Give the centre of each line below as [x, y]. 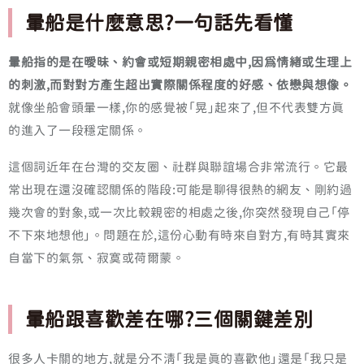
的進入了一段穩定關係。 [78, 130]
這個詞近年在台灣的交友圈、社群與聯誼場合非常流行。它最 [178, 167]
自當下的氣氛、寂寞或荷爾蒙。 [96, 258]
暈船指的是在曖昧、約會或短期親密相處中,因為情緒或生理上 [180, 62]
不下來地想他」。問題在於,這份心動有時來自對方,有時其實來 [179, 235]
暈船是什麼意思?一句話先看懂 [159, 23]
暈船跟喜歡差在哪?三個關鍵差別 [169, 319]
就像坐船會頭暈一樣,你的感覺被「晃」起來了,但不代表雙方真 [176, 107]
